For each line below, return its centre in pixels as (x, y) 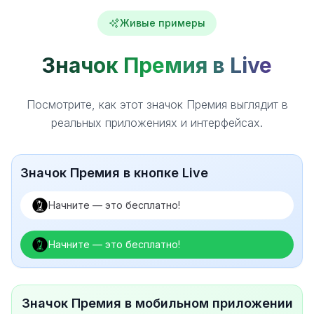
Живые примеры (163, 23)
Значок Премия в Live (157, 65)
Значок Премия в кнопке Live (114, 173)
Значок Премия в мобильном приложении (157, 303)
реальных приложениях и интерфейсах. (157, 123)
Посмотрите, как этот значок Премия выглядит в (157, 104)
